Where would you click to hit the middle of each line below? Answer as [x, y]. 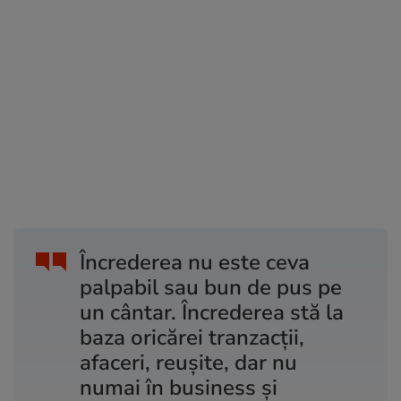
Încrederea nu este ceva [195, 262]
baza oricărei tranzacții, [192, 337]
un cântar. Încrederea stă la [212, 312]
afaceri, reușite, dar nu [188, 362]
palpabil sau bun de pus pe [211, 287]
